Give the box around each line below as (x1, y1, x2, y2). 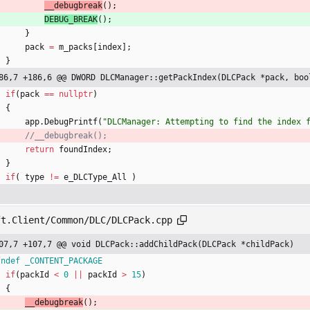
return (25, 145, 54, 155)
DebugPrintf (44, 117, 98, 127)
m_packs (59, 42, 93, 53)
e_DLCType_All (64, 172, 127, 183)
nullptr (59, 89, 93, 100)
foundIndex (59, 145, 107, 155)
